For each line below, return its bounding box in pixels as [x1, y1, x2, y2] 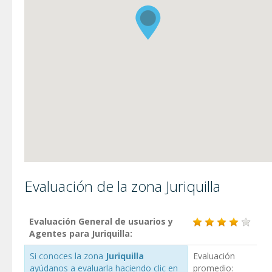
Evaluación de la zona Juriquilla [24, 175, 220, 196]
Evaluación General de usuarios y [29, 215, 173, 227]
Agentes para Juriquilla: [29, 227, 132, 239]
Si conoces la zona [30, 250, 106, 262]
